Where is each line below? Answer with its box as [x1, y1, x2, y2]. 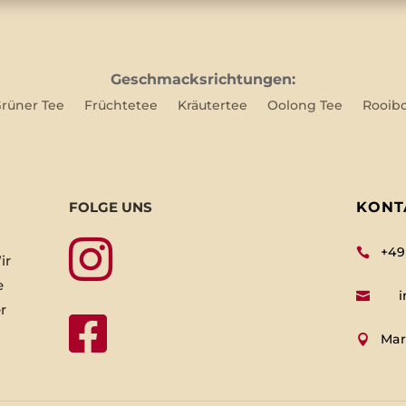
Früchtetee [83, 97, 158, 114]
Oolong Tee [266, 97, 343, 114]
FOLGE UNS [69, 198, 153, 217]
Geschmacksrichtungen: [111, 71, 295, 89]
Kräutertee [177, 97, 247, 114]
